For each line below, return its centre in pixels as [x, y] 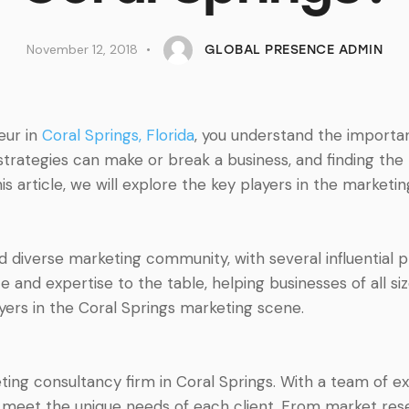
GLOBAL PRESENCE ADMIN [294, 50]
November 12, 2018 [82, 50]
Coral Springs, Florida [118, 136]
